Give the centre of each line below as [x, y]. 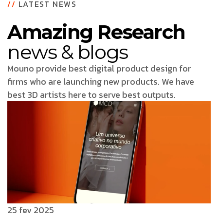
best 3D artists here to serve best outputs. [91, 95]
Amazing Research [96, 32]
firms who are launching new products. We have [101, 82]
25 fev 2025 [31, 210]
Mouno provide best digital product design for [99, 68]
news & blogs [68, 52]
